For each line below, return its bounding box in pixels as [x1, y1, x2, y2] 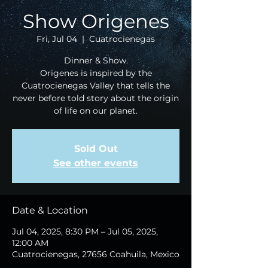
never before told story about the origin [13, 93, 179, 103]
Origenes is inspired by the [39, 68, 152, 78]
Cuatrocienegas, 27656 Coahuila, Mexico [12, 249, 179, 260]
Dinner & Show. [63, 55, 128, 66]
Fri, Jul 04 [36, 33, 77, 44]
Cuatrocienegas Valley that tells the [22, 80, 170, 91]
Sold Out [74, 143, 118, 154]
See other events [53, 157, 138, 169]
